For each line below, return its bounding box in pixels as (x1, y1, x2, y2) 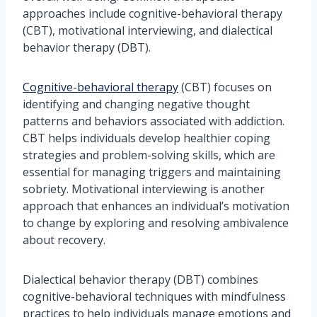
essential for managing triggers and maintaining (23, 164, 281, 180)
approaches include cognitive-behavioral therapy (23, 6, 282, 22)
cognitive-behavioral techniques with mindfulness (23, 289, 286, 305)
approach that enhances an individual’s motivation (23, 198, 289, 214)
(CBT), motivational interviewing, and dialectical (23, 23, 272, 39)
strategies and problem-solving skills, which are (23, 147, 275, 163)
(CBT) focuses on (178, 79, 272, 96)
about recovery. (23, 232, 105, 248)
